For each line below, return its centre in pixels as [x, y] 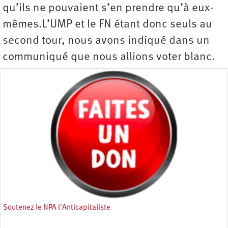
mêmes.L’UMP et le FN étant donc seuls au [107, 25]
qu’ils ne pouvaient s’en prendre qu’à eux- [108, 9]
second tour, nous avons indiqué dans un [106, 41]
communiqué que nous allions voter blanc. [109, 58]
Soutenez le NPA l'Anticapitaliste [57, 208]
